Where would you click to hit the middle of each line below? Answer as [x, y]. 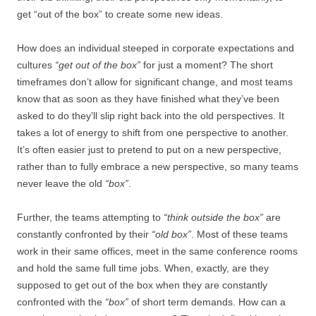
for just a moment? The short [207, 65]
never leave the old [61, 183]
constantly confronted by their [84, 234]
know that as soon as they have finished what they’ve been [148, 99]
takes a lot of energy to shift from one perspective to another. [153, 133]
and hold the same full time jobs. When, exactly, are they [143, 268]
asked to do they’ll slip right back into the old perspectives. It [151, 116]
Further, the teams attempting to [90, 217]
